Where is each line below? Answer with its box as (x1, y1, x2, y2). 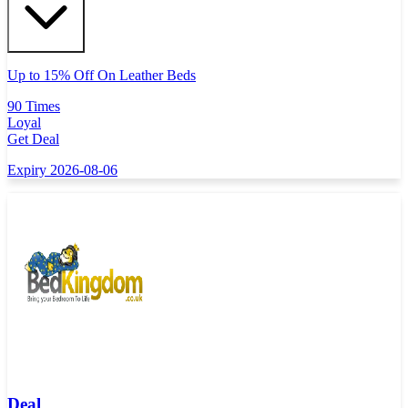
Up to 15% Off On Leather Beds (7, 66, 196, 83)
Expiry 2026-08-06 (7, 161, 117, 178)
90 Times (7, 97, 60, 114)
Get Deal (7, 130, 59, 147)
